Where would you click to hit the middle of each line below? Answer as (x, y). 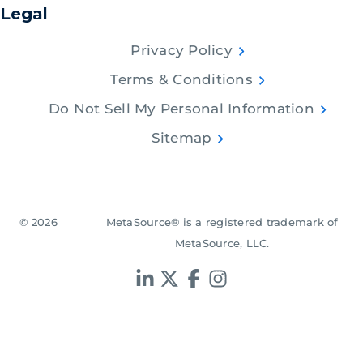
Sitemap (181, 138)
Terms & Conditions (181, 80)
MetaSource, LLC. (222, 243)
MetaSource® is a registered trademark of (222, 222)
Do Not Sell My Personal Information (181, 109)
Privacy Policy (181, 51)
